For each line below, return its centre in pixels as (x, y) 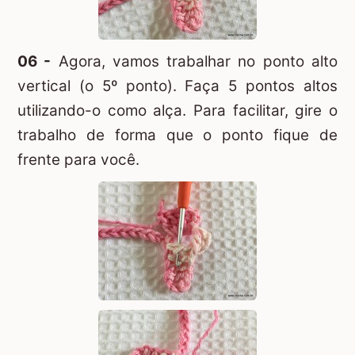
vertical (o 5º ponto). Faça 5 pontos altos (177, 86)
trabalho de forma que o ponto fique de (177, 136)
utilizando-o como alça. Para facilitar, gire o (177, 111)
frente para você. (78, 160)
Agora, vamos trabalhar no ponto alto (195, 62)
